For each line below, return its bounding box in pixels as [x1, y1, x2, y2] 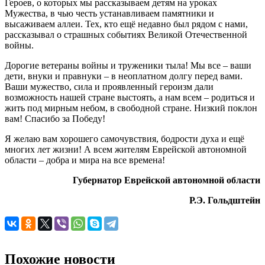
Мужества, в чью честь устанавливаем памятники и [5, 8, 214, 19]
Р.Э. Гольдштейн [189, 195, 260, 206]
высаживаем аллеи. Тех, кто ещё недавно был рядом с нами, [5, 19, 248, 30]
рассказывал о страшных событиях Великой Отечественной [5, 30, 247, 40]
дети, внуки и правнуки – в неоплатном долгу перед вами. [5, 71, 243, 82]
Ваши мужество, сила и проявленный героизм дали [5, 82, 214, 92]
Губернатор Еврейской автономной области [73, 175, 260, 186]
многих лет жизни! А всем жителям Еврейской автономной [5, 144, 247, 155]
